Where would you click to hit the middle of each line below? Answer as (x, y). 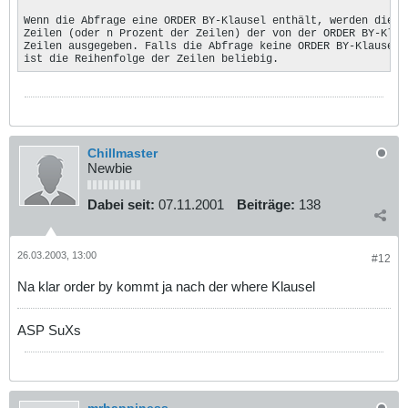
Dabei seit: (121, 205)
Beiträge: (266, 205)
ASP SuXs (49, 330)
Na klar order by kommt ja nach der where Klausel (166, 286)
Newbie (110, 168)
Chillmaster (122, 153)
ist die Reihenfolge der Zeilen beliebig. (151, 59)
